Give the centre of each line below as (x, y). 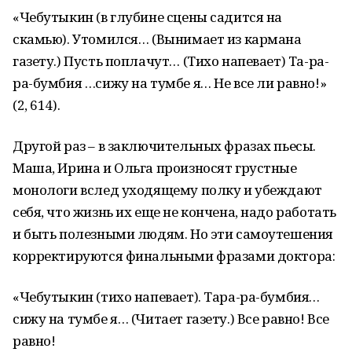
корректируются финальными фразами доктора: (174, 256)
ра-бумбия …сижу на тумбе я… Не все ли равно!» (170, 83)
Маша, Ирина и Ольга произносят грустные (155, 168)
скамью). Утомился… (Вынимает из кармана (157, 39)
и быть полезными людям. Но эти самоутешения (173, 234)
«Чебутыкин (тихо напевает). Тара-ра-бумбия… (166, 297)
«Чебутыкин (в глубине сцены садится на (148, 17)
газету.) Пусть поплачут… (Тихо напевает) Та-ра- (171, 61)
